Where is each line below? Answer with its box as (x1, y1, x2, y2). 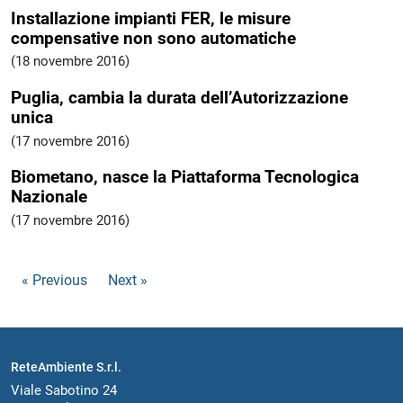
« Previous (22, 272, 87, 290)
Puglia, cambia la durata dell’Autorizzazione (11, 88, 348, 108)
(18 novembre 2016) (11, 53, 130, 70)
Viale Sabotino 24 (11, 382, 117, 399)
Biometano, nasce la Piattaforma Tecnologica (11, 167, 359, 188)
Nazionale (11, 187, 87, 208)
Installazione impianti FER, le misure (11, 8, 291, 29)
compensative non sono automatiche (11, 28, 296, 49)
